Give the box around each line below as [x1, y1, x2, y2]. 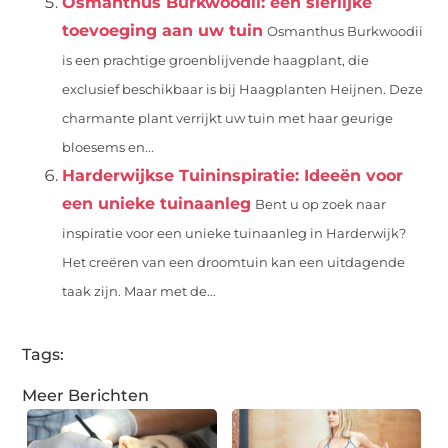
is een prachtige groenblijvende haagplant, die [62, 53, 370, 69]
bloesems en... [62, 140, 155, 156]
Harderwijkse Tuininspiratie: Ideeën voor [62, 166, 404, 186]
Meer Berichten [22, 386, 150, 406]
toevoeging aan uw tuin [62, 21, 264, 41]
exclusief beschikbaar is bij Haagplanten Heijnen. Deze [62, 82, 424, 98]
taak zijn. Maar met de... [62, 284, 217, 300]
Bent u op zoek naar [255, 197, 387, 213]
